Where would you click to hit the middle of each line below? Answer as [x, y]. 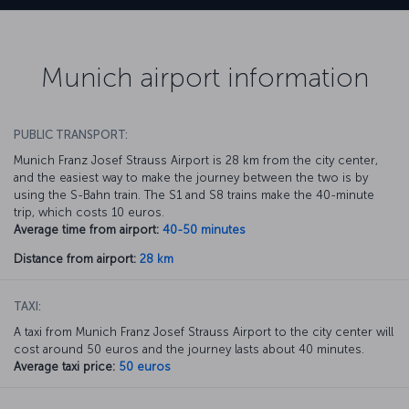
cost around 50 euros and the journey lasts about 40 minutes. [189, 349]
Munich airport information [204, 77]
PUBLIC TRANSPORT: [71, 134]
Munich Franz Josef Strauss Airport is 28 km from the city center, [196, 160]
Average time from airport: [86, 229]
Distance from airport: [75, 258]
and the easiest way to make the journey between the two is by [191, 177]
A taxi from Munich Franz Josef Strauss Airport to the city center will [204, 331]
